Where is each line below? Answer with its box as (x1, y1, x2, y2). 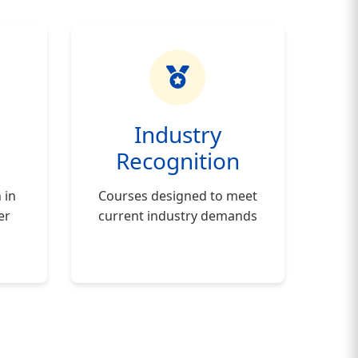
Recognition (115, 145, 240, 176)
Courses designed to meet (97, 187, 257, 205)
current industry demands (97, 207, 257, 225)
